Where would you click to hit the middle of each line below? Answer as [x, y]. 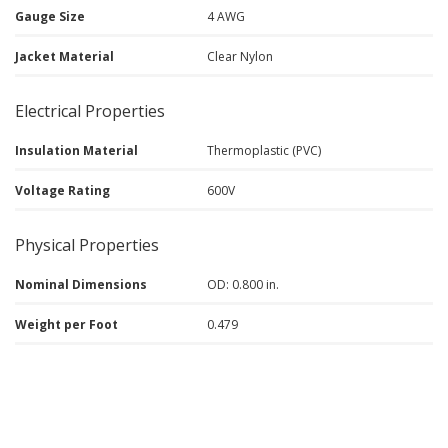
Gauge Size [50, 16]
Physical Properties [87, 245]
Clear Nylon [240, 56]
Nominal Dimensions [81, 284]
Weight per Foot [66, 324]
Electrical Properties [90, 111]
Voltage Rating [62, 190]
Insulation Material [76, 150]
